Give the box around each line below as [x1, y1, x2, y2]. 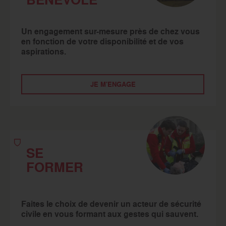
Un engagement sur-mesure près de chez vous [21, 26, 200, 37]
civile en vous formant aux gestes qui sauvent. [21, 208, 199, 220]
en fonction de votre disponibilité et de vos [21, 36, 184, 47]
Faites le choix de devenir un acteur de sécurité [21, 198, 202, 210]
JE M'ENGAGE [90, 79, 136, 89]
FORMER [26, 157, 84, 177]
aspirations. [21, 46, 67, 58]
